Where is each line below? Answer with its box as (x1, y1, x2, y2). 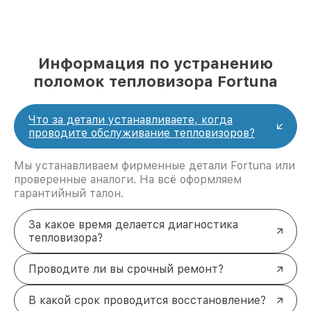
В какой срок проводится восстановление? (28, 294, 266, 308)
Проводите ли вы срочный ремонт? (28, 262, 224, 276)
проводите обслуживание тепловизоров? (28, 126, 255, 140)
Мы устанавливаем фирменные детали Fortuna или (14, 159, 295, 173)
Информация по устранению (38, 54, 273, 73)
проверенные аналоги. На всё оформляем (14, 173, 242, 187)
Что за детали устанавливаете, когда (28, 113, 233, 127)
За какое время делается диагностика (28, 218, 238, 232)
